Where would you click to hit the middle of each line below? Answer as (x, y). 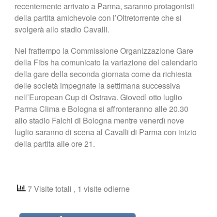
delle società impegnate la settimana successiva (97, 85)
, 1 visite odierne (102, 188)
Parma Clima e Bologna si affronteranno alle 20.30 (101, 108)
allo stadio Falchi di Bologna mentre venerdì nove (99, 120)
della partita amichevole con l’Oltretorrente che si (98, 17)
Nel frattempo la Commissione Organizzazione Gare (104, 50)
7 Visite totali (50, 188)
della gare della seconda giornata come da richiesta (103, 74)
